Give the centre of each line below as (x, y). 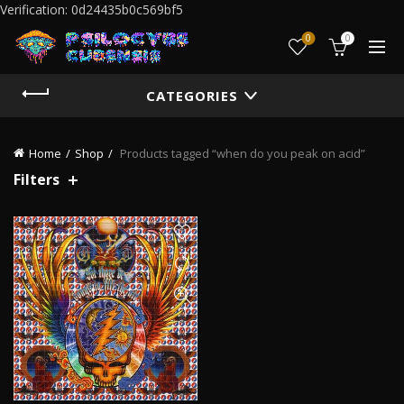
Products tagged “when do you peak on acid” (241, 153)
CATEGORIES (192, 96)
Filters (37, 179)
